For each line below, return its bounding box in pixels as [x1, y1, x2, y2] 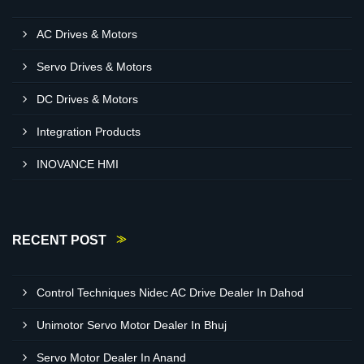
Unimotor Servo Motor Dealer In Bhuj [37, 318, 227, 331]
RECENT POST [12, 233, 106, 247]
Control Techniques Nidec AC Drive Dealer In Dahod [37, 286, 304, 299]
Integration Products [37, 125, 141, 138]
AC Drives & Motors [37, 28, 137, 41]
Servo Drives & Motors [37, 60, 152, 73]
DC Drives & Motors [37, 93, 138, 106]
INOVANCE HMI [37, 158, 119, 171]
